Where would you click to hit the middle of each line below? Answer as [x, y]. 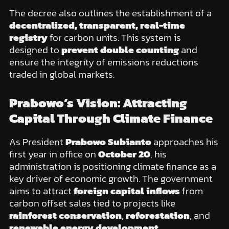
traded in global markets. [62, 74]
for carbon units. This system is [114, 37]
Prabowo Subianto [108, 142]
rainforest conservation [65, 216]
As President [37, 142]
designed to [35, 50]
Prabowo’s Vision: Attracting [98, 103]
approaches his [185, 142]
